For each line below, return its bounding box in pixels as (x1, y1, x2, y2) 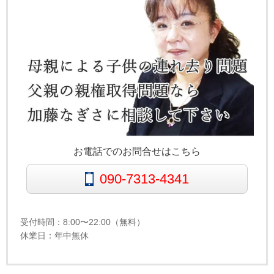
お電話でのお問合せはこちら (73, 146, 201, 157)
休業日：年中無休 (20, 231, 89, 240)
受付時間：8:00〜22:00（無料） (20, 217, 145, 227)
